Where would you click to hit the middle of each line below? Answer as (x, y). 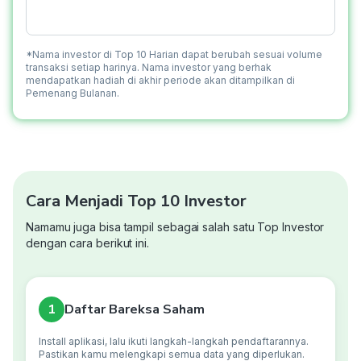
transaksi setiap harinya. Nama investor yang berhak (149, 67)
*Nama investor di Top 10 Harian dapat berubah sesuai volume (174, 54)
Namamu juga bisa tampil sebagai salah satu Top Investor (175, 226)
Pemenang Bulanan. (73, 93)
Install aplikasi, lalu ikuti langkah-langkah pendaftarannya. (174, 341)
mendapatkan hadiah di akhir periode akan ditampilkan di (160, 80)
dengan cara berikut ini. (87, 243)
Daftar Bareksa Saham (135, 309)
